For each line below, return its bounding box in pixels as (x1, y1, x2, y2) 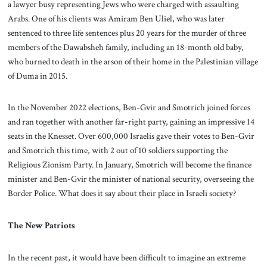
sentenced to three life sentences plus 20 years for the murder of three (7, 26, 246, 39)
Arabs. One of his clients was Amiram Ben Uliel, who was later (7, 12, 225, 24)
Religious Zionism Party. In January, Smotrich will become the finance (7, 159, 252, 171)
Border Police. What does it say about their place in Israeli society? (7, 187, 236, 200)
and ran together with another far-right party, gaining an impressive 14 (7, 116, 254, 128)
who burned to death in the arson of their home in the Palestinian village (7, 55, 258, 67)
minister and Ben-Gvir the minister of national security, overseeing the (7, 173, 254, 185)
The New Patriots (7, 219, 75, 232)
